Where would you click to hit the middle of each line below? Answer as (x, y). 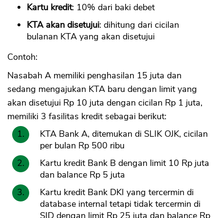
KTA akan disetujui (63, 25)
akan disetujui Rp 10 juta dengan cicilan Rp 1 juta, (105, 103)
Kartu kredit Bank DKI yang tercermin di (117, 192)
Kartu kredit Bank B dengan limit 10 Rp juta (125, 163)
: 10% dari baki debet (113, 8)
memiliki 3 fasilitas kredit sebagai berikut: (87, 117)
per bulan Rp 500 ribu (82, 146)
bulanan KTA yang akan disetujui (91, 37)
